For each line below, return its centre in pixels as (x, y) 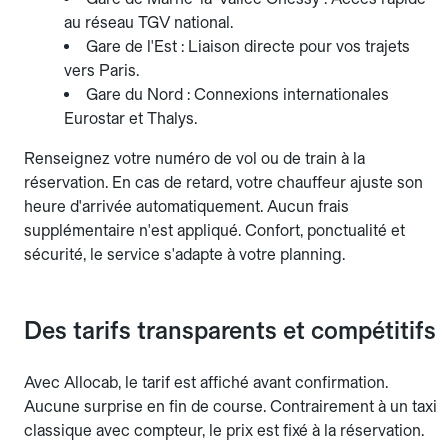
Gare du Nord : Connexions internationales (237, 95)
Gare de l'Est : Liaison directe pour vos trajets (248, 47)
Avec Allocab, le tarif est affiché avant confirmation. (206, 383)
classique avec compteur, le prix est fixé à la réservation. (224, 431)
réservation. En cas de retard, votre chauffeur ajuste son (223, 183)
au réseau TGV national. (148, 23)
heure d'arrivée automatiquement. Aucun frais (186, 207)
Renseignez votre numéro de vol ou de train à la (194, 159)
